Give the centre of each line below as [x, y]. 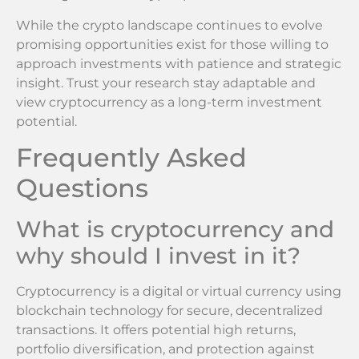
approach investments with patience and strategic [179, 63]
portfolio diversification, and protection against [165, 349]
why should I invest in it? [158, 255]
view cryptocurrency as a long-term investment [169, 102]
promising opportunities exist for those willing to [172, 44]
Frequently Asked [131, 157]
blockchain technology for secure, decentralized [169, 310]
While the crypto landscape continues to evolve [169, 25]
